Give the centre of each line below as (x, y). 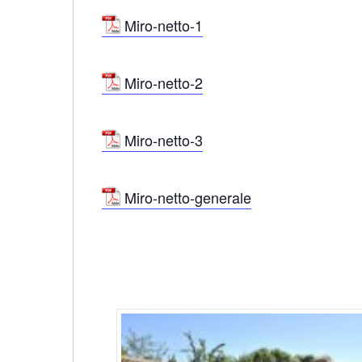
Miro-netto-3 (163, 139)
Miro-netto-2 (163, 82)
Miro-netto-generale (187, 197)
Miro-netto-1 (163, 25)
